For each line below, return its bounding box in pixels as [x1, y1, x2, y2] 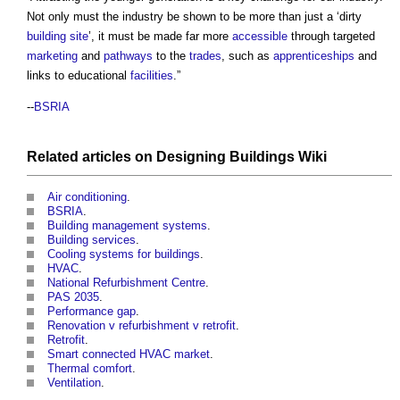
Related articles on [27, 149, 156, 165]
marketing [27, 49, 78, 63]
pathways [104, 49, 153, 63]
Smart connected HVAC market [47, 347, 210, 362]
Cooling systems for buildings [47, 247, 200, 262]
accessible [232, 29, 287, 44]
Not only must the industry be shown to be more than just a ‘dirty [27, 10, 362, 24]
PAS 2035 [47, 290, 99, 304]
